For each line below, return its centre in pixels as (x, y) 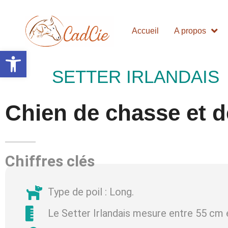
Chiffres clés (50, 161)
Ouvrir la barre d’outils (30, 55)
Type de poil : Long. (91, 192)
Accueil (146, 31)
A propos (190, 31)
